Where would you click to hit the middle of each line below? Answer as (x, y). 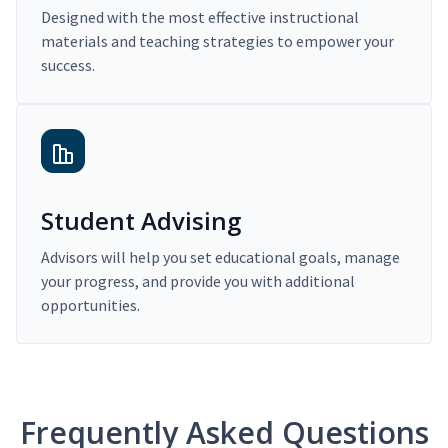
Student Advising (141, 221)
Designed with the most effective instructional (200, 17)
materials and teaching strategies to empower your (217, 41)
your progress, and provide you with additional (198, 281)
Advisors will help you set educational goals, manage (220, 257)
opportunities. (90, 305)
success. (68, 65)
